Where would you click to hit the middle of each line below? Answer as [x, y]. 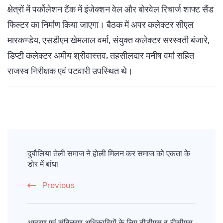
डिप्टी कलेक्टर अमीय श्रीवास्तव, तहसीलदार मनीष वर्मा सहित [101, 56]
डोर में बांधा [43, 165]
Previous [58, 186]
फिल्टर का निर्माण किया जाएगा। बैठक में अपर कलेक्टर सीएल [101, 25]
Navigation [43, 158]
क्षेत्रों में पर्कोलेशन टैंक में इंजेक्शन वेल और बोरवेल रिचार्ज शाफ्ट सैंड [111, 10]
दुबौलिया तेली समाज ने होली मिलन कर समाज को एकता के [109, 155]
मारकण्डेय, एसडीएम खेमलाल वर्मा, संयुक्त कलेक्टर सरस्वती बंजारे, [109, 41]
